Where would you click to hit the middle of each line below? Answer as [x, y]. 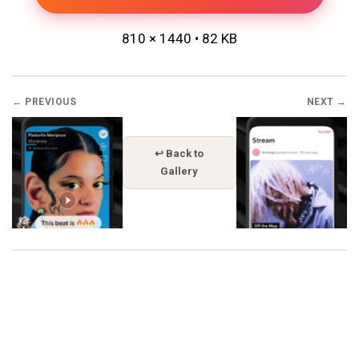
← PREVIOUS [44, 102]
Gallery [179, 171]
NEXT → [327, 102]
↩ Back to [179, 154]
